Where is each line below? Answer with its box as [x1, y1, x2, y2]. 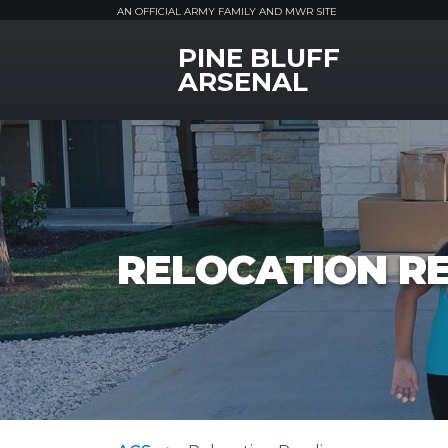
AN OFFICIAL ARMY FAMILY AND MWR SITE [117, 5, 337, 18]
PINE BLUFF [178, 42, 340, 74]
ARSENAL [178, 66, 308, 98]
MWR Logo [116, 43, 205, 62]
